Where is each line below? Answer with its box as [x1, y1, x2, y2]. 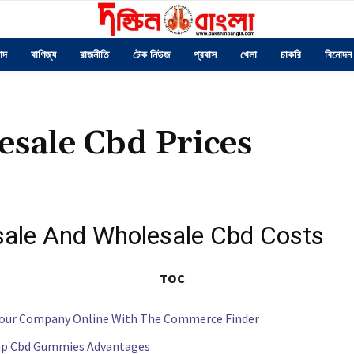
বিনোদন [324, 48, 352, 61]
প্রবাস [193, 48, 217, 61]
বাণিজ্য [30, 48, 56, 61]
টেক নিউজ [132, 48, 170, 61]
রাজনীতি [79, 48, 109, 61]
